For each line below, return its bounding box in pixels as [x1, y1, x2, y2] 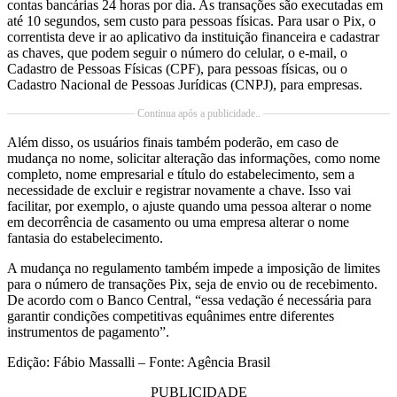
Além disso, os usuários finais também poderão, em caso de [7, 135, 339, 151]
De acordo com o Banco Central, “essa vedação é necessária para [7, 292, 371, 308]
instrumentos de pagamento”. [7, 324, 169, 340]
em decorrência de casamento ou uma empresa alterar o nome [7, 214, 349, 230]
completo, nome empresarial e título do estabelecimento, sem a [7, 167, 354, 183]
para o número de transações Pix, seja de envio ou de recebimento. [7, 276, 378, 292]
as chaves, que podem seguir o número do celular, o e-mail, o [7, 45, 347, 61]
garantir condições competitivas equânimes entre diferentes [7, 308, 334, 324]
